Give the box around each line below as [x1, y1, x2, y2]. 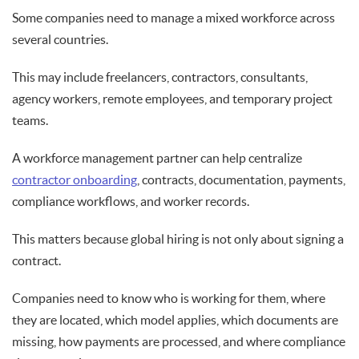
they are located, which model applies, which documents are [12, 313, 338, 328]
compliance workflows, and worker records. [12, 194, 249, 209]
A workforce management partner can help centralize [12, 151, 302, 166]
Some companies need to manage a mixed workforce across [12, 10, 335, 26]
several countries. [12, 32, 108, 47]
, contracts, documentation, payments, [137, 172, 345, 188]
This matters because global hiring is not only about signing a [12, 232, 344, 247]
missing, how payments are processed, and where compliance [12, 334, 345, 349]
